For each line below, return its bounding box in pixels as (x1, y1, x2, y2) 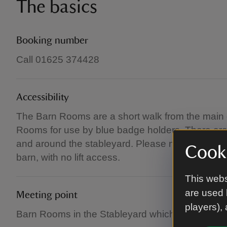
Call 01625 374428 (16, 54, 99, 65)
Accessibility (16, 92, 69, 102)
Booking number (16, 35, 88, 46)
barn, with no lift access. (16, 152, 120, 163)
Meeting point (16, 190, 78, 200)
